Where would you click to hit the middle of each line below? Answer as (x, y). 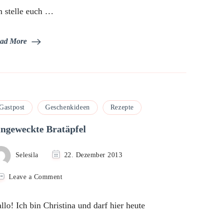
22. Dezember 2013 (93, 154)
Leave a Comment (36, 176)
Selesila (27, 154)
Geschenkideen (68, 107)
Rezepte (122, 107)
